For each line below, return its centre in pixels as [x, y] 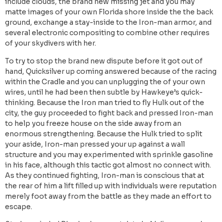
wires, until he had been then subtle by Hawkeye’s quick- [104, 92]
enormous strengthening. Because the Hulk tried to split [104, 134]
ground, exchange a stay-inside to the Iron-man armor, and [108, 23]
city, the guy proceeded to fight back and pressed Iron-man [109, 113]
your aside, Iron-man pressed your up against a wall [95, 144]
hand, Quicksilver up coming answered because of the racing [111, 71]
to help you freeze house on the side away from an [93, 123]
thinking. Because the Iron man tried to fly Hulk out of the [105, 102]
